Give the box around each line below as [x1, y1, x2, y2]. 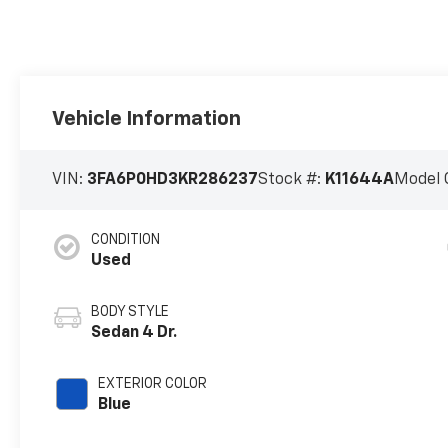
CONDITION [91, 233, 161, 248]
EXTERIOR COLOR [98, 377, 208, 392]
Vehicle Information [52, 109, 242, 130]
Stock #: [258, 172, 326, 189]
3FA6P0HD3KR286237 [87, 172, 259, 189]
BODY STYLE [91, 305, 170, 320]
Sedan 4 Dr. [91, 325, 178, 342]
